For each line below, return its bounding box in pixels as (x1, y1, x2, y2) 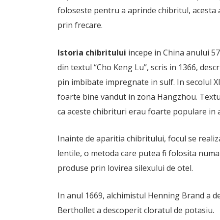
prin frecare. (57, 20, 103, 31)
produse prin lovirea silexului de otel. (57, 163, 193, 174)
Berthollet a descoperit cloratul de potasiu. (57, 204, 214, 216)
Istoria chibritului (57, 47, 126, 58)
